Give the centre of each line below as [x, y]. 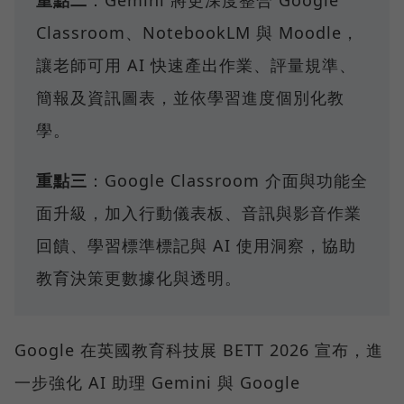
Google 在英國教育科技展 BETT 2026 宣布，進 [199, 349]
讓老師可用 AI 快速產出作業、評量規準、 [196, 64]
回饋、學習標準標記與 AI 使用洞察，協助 [196, 245]
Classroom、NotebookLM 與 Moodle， [197, 32]
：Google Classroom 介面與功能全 [228, 180]
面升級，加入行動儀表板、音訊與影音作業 [199, 212]
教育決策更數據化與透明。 [139, 277]
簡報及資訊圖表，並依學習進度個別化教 [190, 97]
